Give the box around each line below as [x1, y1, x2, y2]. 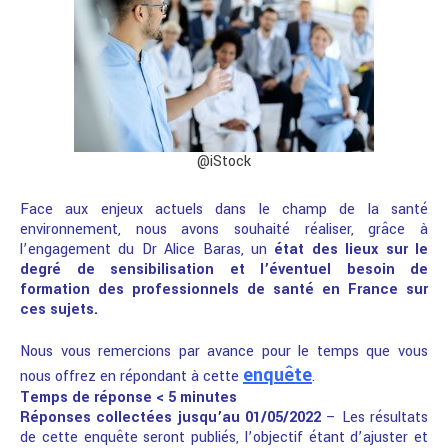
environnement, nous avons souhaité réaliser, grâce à [20, 218, 428, 240]
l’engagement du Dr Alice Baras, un [20, 238, 275, 260]
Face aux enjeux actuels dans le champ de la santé [20, 198, 428, 220]
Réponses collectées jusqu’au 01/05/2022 [20, 407, 321, 429]
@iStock [197, 150, 251, 172]
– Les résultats [321, 407, 428, 429]
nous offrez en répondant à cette [20, 366, 243, 388]
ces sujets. [20, 298, 98, 320]
